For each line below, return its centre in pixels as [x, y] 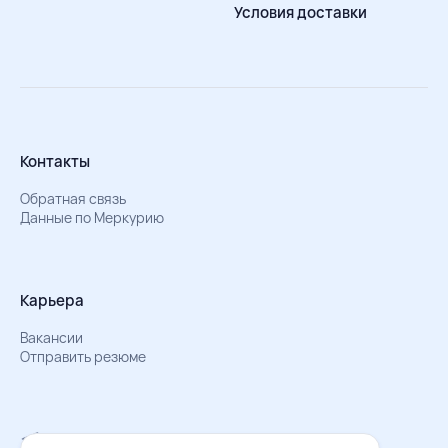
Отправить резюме [83, 357]
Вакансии [51, 338]
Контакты [55, 162]
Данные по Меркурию [92, 218]
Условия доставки [300, 12]
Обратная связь [73, 199]
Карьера [52, 301]
